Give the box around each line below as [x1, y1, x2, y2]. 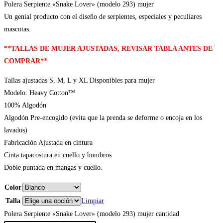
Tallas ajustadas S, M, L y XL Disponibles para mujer [4, 76, 155, 84]
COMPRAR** [4, 57, 47, 65]
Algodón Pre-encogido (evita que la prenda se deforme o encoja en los [4, 113, 202, 121]
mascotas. [4, 25, 31, 33]
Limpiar [81, 197, 104, 205]
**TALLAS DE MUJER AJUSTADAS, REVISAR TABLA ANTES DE [4, 44, 213, 52]
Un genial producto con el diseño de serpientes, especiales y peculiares [4, 12, 202, 20]
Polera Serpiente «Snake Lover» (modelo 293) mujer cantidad [4, 210, 179, 218]
